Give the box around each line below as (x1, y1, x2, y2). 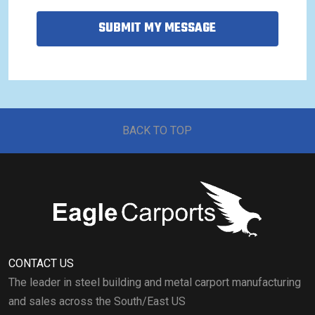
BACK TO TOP (122, 124, 193, 138)
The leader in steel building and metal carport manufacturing (8, 275, 301, 289)
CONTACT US (8, 256, 74, 270)
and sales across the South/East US (8, 294, 186, 308)
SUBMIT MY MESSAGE (98, 18, 217, 39)
